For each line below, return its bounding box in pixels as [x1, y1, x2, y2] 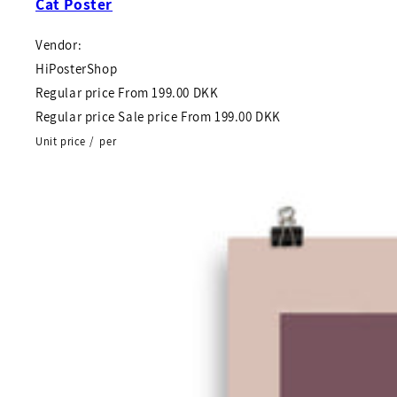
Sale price [118, 108, 178, 126]
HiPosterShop [35, 60, 118, 78]
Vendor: [35, 36, 82, 54]
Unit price [35, 134, 86, 150]
